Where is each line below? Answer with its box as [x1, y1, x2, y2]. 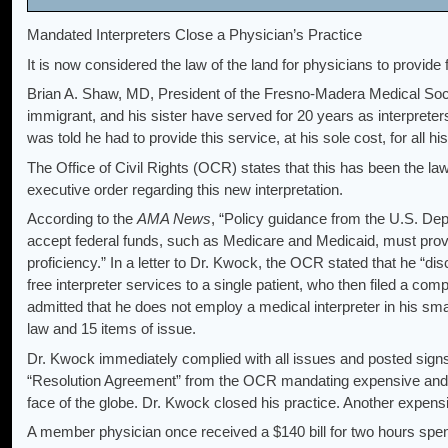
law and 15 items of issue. [27, 320, 196, 338]
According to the [27, 210, 137, 228]
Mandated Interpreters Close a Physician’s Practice [27, 26, 362, 44]
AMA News [137, 210, 211, 228]
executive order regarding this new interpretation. [27, 180, 343, 198]
